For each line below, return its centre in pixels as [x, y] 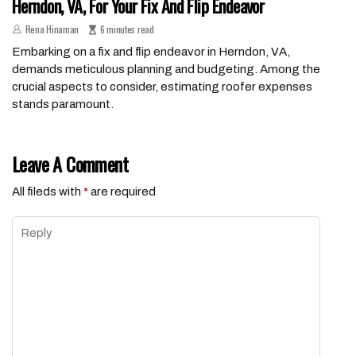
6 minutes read [127, 29]
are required [122, 192]
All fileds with [48, 192]
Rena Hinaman [52, 29]
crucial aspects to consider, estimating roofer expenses [162, 87]
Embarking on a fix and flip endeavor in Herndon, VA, [151, 52]
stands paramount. [63, 104]
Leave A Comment [70, 164]
